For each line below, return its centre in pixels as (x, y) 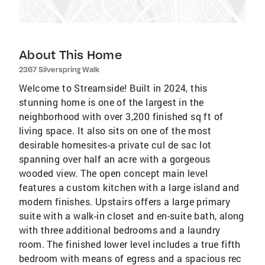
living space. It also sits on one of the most (115, 130)
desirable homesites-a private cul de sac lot (115, 145)
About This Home (70, 55)
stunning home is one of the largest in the (112, 102)
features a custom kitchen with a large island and (129, 187)
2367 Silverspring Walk (59, 70)
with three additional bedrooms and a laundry (120, 230)
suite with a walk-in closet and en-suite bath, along (132, 216)
